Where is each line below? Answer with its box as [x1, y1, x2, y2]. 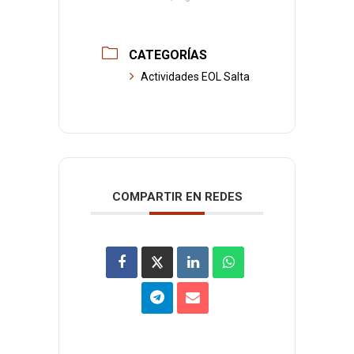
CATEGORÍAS [129, 47, 207, 62]
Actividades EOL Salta [141, 70, 250, 83]
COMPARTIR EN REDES [111, 189, 243, 204]
